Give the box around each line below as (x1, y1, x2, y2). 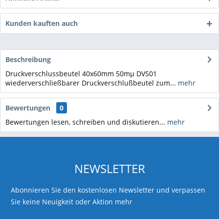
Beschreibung (5, 55, 51, 64)
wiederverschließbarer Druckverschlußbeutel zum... (5, 78, 176, 88)
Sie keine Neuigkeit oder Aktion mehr (11, 197, 133, 206)
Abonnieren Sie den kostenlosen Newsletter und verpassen (11, 185, 206, 195)
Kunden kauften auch (5, 19, 78, 28)
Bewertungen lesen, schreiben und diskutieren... (5, 117, 165, 127)
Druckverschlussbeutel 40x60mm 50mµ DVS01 (5, 69, 157, 78)
